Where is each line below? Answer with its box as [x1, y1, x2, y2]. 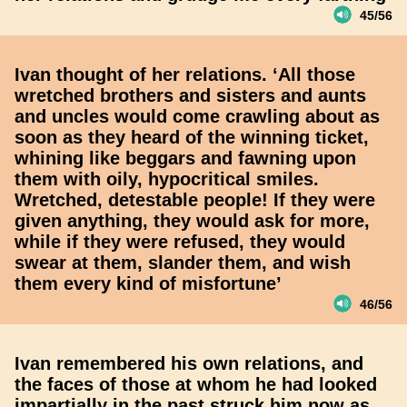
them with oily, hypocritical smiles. [15, 169, 319, 189]
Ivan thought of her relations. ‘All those [15, 65, 355, 84]
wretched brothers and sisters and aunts [15, 85, 366, 105]
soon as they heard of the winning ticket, [15, 127, 369, 147]
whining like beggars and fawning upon [15, 148, 356, 168]
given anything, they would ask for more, [15, 211, 370, 231]
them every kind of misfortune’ [15, 273, 282, 293]
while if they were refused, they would [15, 232, 345, 252]
